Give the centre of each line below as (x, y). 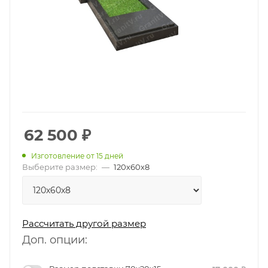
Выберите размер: (60, 167)
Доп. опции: (55, 240)
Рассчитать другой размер (84, 223)
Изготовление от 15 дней (77, 156)
